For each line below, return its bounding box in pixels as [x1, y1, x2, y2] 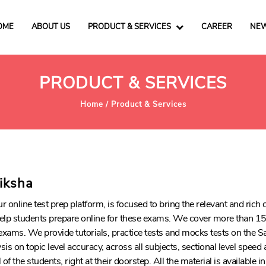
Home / [80, 99, 111, 110]
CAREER [201, 21, 232, 32]
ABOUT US [31, 21, 70, 32]
